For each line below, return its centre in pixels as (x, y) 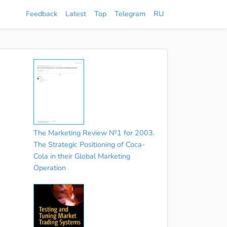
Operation (49, 168)
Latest (76, 14)
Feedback (42, 14)
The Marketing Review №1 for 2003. (94, 133)
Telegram (130, 14)
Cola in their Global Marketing (82, 156)
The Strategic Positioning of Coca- (89, 145)
